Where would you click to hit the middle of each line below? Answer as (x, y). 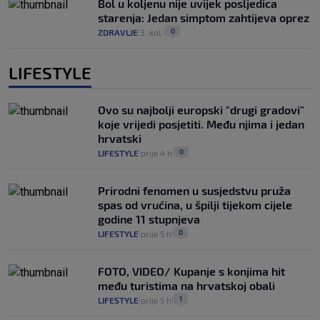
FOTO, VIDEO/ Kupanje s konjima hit (191, 271)
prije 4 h (156, 153)
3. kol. (152, 32)
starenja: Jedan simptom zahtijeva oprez (204, 18)
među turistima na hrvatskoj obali (186, 286)
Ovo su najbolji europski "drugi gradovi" (201, 110)
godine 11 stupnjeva (149, 219)
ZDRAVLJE (118, 32)
